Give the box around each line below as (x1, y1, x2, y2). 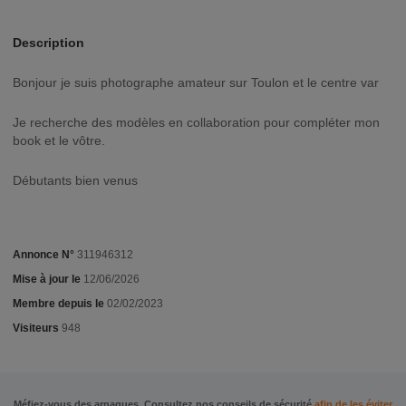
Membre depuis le (13, 297, 104, 310)
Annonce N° (13, 248, 74, 261)
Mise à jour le (13, 273, 83, 285)
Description (13, 35, 84, 50)
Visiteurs (13, 322, 59, 334)
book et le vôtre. (13, 133, 105, 148)
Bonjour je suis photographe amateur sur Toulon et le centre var (21, 75, 379, 90)
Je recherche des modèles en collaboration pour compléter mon (13, 115, 380, 130)
